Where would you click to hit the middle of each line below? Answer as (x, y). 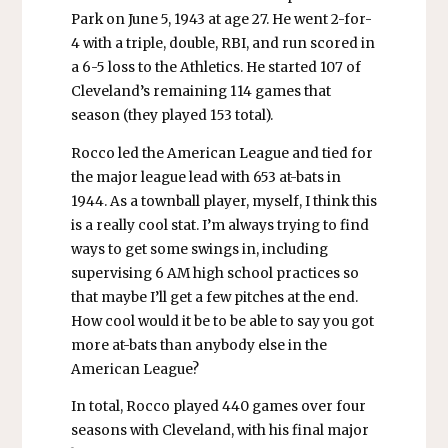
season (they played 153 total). (171, 116)
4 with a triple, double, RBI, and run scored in (222, 44)
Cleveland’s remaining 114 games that (200, 92)
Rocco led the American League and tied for (221, 153)
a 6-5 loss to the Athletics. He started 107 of (215, 68)
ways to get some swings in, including (199, 249)
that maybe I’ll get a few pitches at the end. (214, 297)
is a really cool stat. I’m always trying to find (219, 225)
